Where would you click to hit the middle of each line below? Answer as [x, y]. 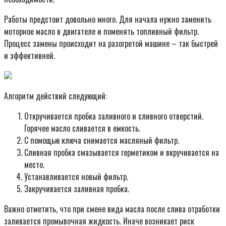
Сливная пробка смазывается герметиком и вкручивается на [122, 152]
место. [34, 164]
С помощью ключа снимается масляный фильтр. [102, 140]
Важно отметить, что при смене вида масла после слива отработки [112, 209]
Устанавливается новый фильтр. [76, 176]
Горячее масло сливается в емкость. [82, 128]
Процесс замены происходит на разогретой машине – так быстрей [111, 43]
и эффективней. [30, 55]
